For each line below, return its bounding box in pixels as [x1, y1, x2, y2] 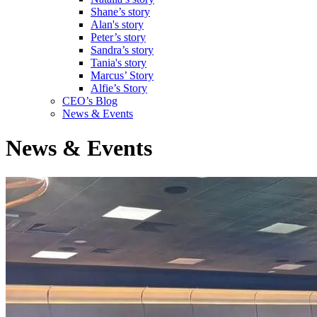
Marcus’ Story [91, 69, 154, 81]
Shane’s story [91, 6, 150, 18]
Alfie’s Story [91, 82, 147, 94]
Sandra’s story [91, 44, 154, 56]
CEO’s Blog [62, 95, 117, 107]
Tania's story [91, 57, 146, 69]
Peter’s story [91, 31, 146, 43]
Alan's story [91, 18, 144, 30]
